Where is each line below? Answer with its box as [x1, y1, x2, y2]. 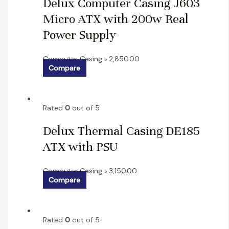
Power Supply [42, 27, 116, 43]
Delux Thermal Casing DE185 [42, 123, 200, 139]
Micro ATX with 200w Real [42, 11, 189, 27]
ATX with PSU [42, 139, 118, 155]
